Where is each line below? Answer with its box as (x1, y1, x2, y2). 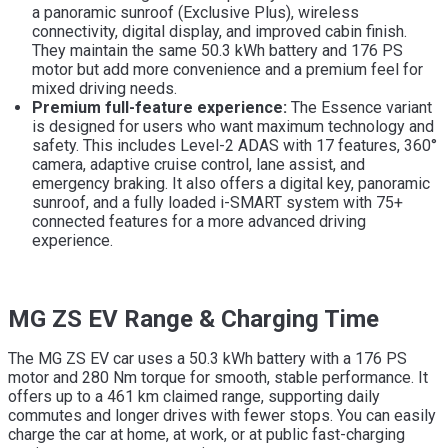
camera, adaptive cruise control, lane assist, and (32, 154, 365, 174)
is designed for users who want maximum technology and (32, 116, 434, 136)
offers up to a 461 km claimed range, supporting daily (8, 386, 380, 406)
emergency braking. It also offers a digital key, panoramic (32, 173, 430, 193)
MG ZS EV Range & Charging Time (8, 304, 379, 333)
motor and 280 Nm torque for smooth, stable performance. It (8, 367, 428, 387)
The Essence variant (291, 97, 432, 117)
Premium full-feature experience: (32, 97, 291, 117)
